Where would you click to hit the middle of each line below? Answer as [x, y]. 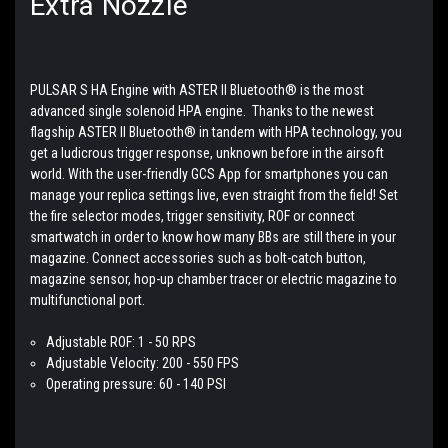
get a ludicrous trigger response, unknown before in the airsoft [207, 152]
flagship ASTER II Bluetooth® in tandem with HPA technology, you [216, 131]
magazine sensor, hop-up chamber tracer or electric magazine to [213, 278]
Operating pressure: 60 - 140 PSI [136, 383]
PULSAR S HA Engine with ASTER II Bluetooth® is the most [197, 89]
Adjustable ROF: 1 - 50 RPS [121, 341]
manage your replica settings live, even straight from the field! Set [214, 194]
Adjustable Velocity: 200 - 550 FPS [143, 362]
